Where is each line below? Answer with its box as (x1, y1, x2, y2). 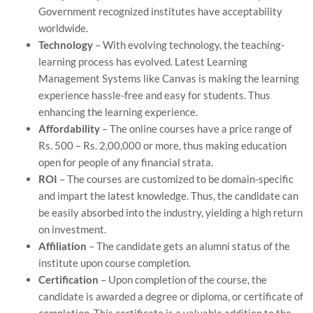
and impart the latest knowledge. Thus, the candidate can (38, 189, 298, 202)
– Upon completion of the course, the (99, 272, 267, 286)
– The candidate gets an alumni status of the (87, 239, 290, 252)
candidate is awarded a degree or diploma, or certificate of (38, 289, 303, 303)
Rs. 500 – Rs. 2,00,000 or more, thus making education (38, 138, 286, 152)
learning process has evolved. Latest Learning (38, 54, 247, 68)
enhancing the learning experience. (38, 105, 198, 118)
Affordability (38, 122, 100, 135)
